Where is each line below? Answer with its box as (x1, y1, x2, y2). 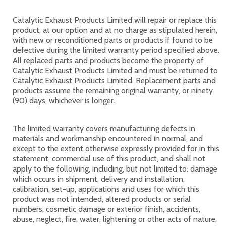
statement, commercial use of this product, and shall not (13, 154, 205, 163)
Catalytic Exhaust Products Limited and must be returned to (13, 66, 218, 75)
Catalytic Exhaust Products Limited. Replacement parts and (13, 76, 216, 85)
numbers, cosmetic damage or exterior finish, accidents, (13, 204, 200, 214)
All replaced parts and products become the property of (13, 55, 204, 65)
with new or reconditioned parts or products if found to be (13, 35, 213, 45)
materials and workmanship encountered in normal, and (13, 134, 203, 143)
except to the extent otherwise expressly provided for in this (13, 144, 219, 153)
